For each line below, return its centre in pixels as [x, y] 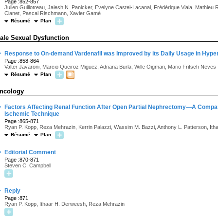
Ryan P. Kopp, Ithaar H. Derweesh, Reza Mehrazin [64, 204]
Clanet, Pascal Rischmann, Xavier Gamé [53, 13]
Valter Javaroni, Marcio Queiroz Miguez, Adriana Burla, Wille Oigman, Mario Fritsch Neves [110, 67]
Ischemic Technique [32, 114]
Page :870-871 [22, 160]
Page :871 [16, 198]
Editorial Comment [30, 152]
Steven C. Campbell [28, 165]
